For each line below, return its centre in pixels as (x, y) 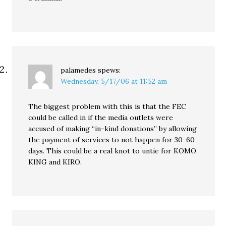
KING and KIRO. (55, 162)
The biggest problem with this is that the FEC (107, 106)
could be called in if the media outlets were (101, 118)
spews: (109, 70)
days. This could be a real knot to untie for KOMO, (113, 151)
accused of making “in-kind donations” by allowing (113, 129)
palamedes (78, 70)
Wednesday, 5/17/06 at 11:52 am (114, 81)
